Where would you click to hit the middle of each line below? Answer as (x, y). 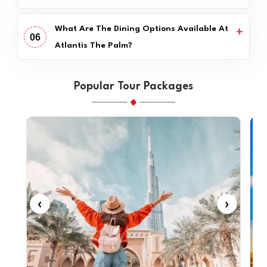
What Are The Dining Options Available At (141, 28)
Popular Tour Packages (133, 86)
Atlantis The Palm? (93, 45)
